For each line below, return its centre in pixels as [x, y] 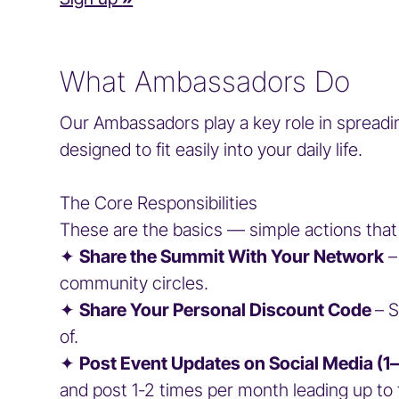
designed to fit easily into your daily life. [212, 150]
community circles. [134, 283]
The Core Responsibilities [159, 203]
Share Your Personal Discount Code [228, 310]
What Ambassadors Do [205, 81]
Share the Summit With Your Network [232, 256]
